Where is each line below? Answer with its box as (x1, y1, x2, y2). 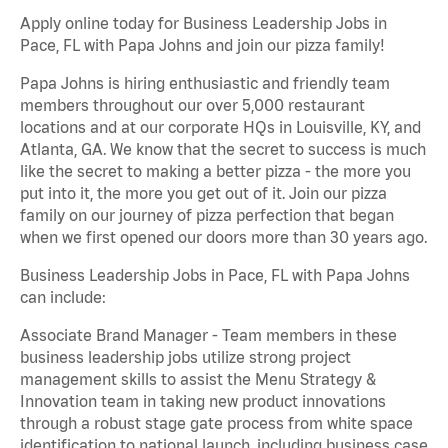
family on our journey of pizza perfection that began (20, 206, 394, 225)
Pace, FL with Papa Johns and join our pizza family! (20, 36, 385, 55)
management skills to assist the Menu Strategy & (20, 370, 376, 389)
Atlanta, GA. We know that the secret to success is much (20, 140, 426, 159)
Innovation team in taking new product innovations (20, 392, 386, 411)
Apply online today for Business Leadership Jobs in (20, 14, 387, 33)
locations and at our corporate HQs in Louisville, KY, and (20, 118, 421, 137)
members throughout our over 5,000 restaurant (20, 96, 365, 115)
